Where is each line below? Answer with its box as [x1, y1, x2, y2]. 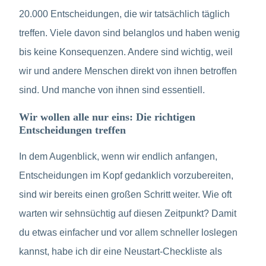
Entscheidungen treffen [19, 124, 126, 137]
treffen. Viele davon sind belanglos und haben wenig [19, 28, 240, 39]
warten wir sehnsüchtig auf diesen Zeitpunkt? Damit [19, 208, 236, 219]
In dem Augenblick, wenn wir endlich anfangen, [19, 151, 217, 162]
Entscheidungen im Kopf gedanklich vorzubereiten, [19, 170, 233, 181]
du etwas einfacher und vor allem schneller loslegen [19, 227, 237, 238]
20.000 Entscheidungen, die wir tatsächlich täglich [19, 9, 230, 20]
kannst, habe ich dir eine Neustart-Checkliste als [19, 246, 222, 257]
